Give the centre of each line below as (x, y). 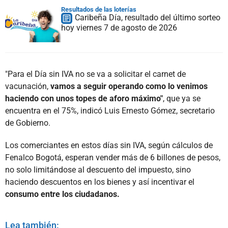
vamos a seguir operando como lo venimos (129, 86)
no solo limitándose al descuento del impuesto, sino (98, 169)
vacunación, (28, 86)
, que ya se (182, 98)
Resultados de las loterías (99, 9)
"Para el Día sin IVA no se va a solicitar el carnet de (95, 74)
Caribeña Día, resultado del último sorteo (148, 17)
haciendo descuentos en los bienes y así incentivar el (100, 182)
